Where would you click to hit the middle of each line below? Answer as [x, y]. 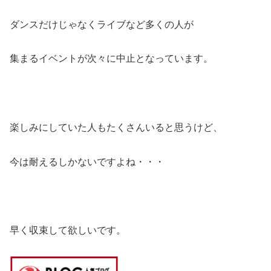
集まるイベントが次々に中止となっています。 [111, 59]
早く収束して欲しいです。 [68, 230]
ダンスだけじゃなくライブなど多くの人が [102, 24]
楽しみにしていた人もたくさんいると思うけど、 [116, 128]
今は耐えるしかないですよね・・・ [87, 162]
